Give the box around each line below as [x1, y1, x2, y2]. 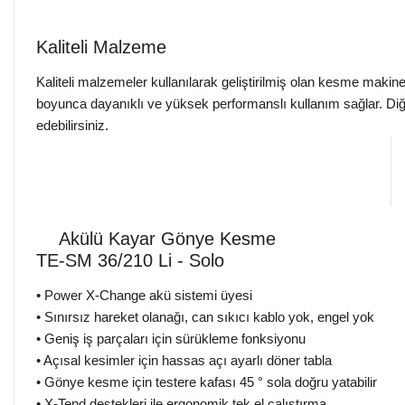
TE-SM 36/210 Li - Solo [36, 250, 224, 270]
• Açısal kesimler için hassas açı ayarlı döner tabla [36, 352, 332, 368]
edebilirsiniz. [36, 117, 108, 133]
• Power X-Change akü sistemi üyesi [36, 287, 252, 303]
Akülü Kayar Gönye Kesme [59, 228, 276, 249]
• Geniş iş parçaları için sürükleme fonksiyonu [36, 330, 306, 346]
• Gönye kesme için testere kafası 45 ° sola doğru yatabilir [36, 373, 377, 390]
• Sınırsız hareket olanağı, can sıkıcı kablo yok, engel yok [36, 308, 374, 325]
